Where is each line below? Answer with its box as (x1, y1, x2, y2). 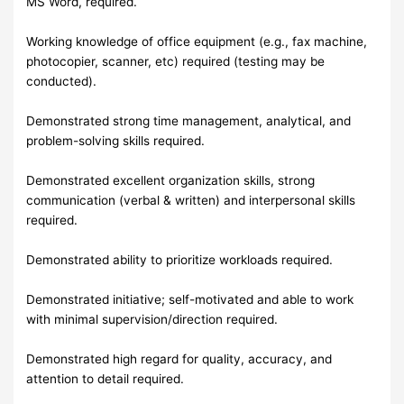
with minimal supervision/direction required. (26, 312, 279, 327)
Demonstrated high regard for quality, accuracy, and (26, 352, 333, 367)
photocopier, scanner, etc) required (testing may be (26, 54, 326, 69)
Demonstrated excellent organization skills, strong (26, 173, 316, 188)
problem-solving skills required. (26, 133, 206, 149)
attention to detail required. (26, 372, 185, 387)
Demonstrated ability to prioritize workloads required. (26, 252, 334, 268)
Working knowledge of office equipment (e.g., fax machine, (26, 34, 368, 50)
